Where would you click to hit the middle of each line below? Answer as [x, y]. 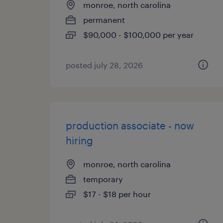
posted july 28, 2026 [104, 65]
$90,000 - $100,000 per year [138, 35]
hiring [79, 140]
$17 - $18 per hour [117, 194]
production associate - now [130, 125]
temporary [103, 179]
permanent [104, 20]
